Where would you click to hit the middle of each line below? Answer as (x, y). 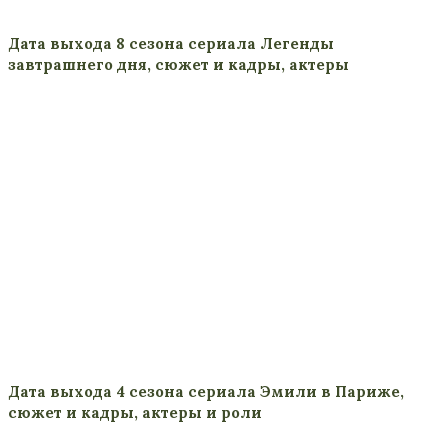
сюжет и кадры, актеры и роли (135, 412)
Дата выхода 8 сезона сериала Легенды (171, 43)
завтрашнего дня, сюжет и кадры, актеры (178, 64)
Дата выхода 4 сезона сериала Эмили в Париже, (206, 391)
